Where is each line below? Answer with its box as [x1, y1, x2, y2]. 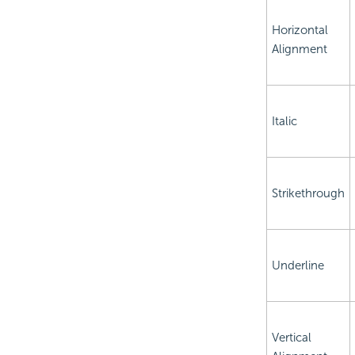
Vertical [271, 330, 311, 345]
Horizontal [271, 23, 328, 38]
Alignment [271, 42, 327, 57]
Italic [271, 114, 297, 129]
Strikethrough [271, 186, 345, 201]
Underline [271, 258, 324, 273]
